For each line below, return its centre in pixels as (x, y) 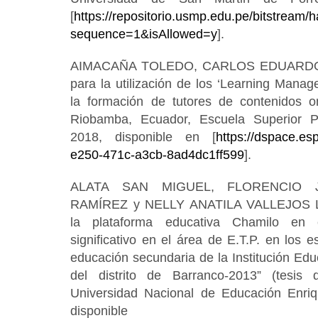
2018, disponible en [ (143, 137)
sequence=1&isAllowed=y (144, 34)
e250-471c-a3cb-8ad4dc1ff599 (158, 155)
